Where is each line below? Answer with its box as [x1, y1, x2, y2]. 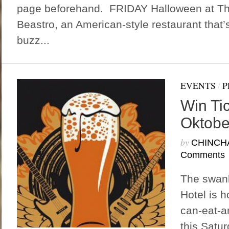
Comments [180, 150, 225, 160]
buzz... [16, 34, 50, 46]
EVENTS [180, 79, 216, 91]
